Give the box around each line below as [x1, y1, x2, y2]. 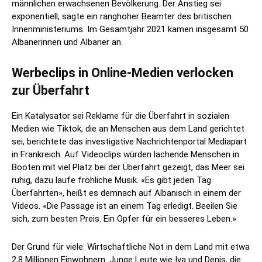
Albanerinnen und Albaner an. [12, 37, 123, 48]
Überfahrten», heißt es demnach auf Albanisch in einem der [12, 188, 241, 199]
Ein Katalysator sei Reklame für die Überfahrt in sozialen [12, 111, 229, 122]
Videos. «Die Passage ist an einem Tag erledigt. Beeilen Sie [12, 201, 237, 212]
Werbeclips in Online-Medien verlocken [12, 65, 233, 81]
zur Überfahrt [12, 83, 89, 98]
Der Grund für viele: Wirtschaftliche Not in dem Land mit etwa [12, 242, 250, 253]
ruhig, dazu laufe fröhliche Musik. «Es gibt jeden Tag [12, 175, 211, 186]
